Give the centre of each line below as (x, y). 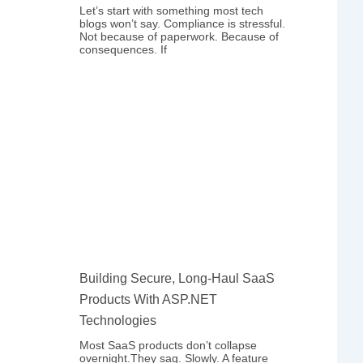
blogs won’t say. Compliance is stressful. (183, 24)
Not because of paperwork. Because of (179, 37)
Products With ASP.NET (149, 299)
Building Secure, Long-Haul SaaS (177, 278)
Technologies (118, 320)
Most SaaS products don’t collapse (169, 345)
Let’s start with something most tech (172, 11)
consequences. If (124, 50)
